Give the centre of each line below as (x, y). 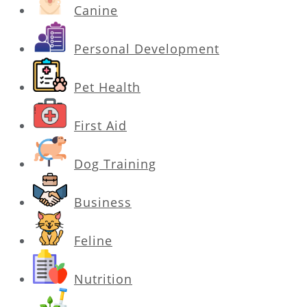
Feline (93, 240)
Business (103, 202)
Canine (96, 10)
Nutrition (103, 279)
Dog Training (115, 163)
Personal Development (147, 48)
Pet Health (107, 87)
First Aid (100, 125)
